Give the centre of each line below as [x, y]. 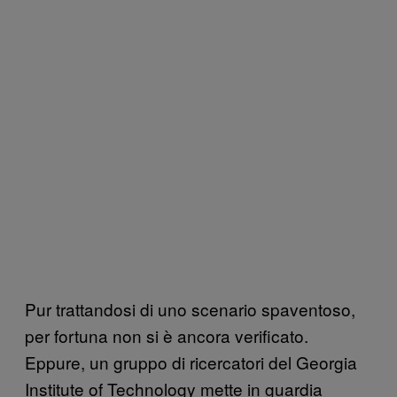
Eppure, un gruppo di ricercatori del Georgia [191, 362]
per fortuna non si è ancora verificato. [167, 335]
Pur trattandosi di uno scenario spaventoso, [190, 308]
